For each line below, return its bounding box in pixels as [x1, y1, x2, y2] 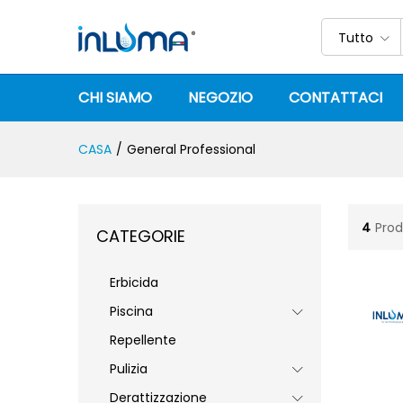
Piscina [110, 302, 153, 320]
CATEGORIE [96, 225, 185, 247]
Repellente [110, 331, 176, 349]
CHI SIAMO [78, 87, 152, 108]
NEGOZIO [188, 87, 253, 108]
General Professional [127, 140, 255, 158]
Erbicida [110, 273, 158, 291]
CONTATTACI [289, 87, 382, 108]
